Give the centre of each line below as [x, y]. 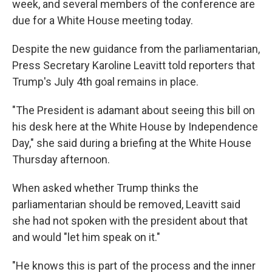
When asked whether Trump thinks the [105, 188]
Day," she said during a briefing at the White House [132, 143]
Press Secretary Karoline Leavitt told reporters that [134, 65]
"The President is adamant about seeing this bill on [134, 110]
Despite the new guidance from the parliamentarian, [136, 49]
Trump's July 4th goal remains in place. [105, 82]
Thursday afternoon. [61, 159]
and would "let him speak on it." [86, 237]
